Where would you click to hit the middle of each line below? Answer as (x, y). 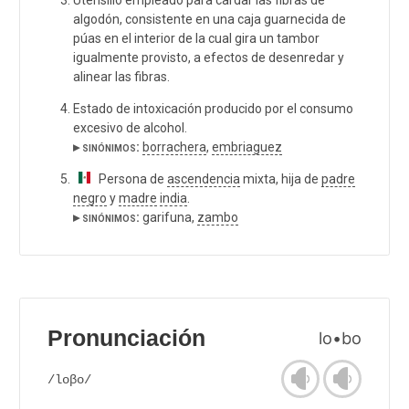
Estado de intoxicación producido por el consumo (213, 108)
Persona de (129, 178)
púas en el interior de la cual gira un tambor (196, 38)
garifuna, (168, 217)
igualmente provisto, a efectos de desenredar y (209, 57)
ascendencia (204, 178)
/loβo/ (69, 379)
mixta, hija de (281, 178)
